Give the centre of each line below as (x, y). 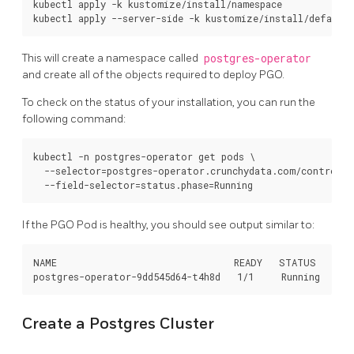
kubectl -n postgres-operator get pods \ (144, 156)
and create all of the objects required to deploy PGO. (153, 74)
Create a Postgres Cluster (118, 324)
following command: (74, 119)
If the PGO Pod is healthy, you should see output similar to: (168, 224)
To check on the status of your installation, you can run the (169, 102)
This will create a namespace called (111, 58)
